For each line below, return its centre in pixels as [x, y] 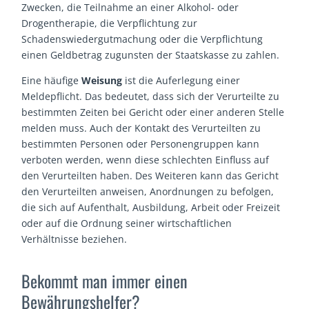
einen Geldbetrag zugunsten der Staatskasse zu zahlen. [151, 55]
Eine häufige [52, 81]
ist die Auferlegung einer [181, 81]
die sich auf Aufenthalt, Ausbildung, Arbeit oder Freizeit [151, 208]
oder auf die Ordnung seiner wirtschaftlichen [127, 223]
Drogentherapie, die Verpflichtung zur [110, 23]
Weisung [102, 81]
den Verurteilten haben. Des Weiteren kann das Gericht [150, 176]
